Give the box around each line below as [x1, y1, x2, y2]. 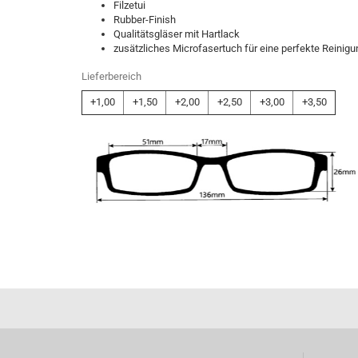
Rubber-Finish [113, 14, 176, 26]
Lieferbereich [82, 70, 141, 82]
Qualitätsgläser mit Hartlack [113, 28, 240, 40]
